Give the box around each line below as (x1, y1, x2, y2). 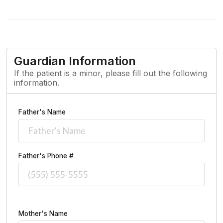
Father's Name (18, 108, 66, 116)
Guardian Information (14, 53, 136, 68)
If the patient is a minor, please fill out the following (14, 68, 207, 78)
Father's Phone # (18, 151, 74, 160)
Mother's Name (18, 210, 68, 218)
